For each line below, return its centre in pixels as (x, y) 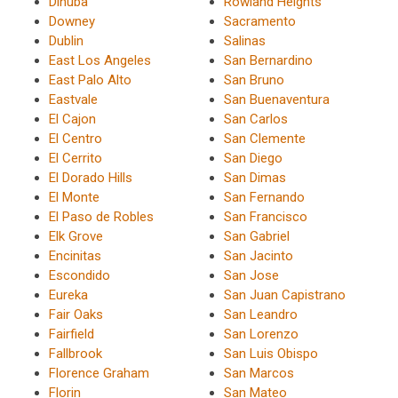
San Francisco (265, 217)
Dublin (66, 41)
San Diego (253, 159)
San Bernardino (268, 61)
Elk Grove (76, 237)
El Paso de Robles (101, 217)
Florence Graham (99, 374)
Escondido (80, 276)
